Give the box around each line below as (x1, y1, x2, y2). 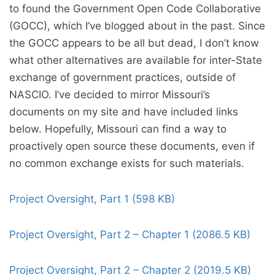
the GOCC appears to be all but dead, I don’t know (9, 37, 259, 50)
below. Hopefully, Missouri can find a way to (9, 123, 227, 136)
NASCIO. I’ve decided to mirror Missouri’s (9, 88, 210, 101)
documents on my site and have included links (9, 106, 238, 118)
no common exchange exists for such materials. (9, 157, 244, 170)
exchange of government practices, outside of (9, 71, 236, 84)
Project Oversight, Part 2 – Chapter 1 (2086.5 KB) (9, 228, 250, 241)
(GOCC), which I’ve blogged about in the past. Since (9, 20, 265, 33)
